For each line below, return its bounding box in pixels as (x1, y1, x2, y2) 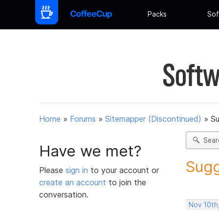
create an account (39, 177, 106, 187)
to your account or (90, 165, 159, 175)
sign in (66, 165, 90, 175)
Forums (70, 114, 96, 124)
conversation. (39, 189, 88, 199)
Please (39, 165, 66, 175)
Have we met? (39, 141, 142, 160)
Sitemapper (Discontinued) (105, 114, 201, 124)
